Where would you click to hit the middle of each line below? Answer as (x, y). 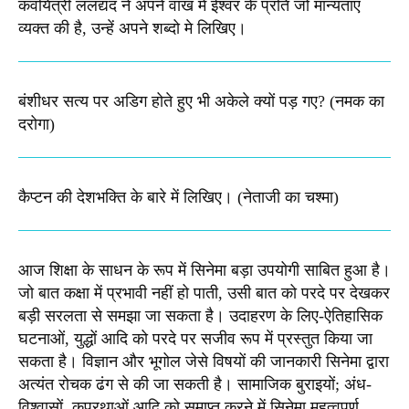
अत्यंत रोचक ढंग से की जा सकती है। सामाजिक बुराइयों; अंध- (195, 384)
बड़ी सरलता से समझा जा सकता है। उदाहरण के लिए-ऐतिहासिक (200, 315)
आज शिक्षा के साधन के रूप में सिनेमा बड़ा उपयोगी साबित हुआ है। (204, 270)
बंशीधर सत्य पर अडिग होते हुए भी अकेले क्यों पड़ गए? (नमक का (201, 101)
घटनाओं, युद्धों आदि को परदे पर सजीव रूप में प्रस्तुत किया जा (195, 338)
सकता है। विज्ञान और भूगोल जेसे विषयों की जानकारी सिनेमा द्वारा (204, 361)
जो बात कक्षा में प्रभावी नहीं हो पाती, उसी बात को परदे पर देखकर (204, 293)
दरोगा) (37, 124)
